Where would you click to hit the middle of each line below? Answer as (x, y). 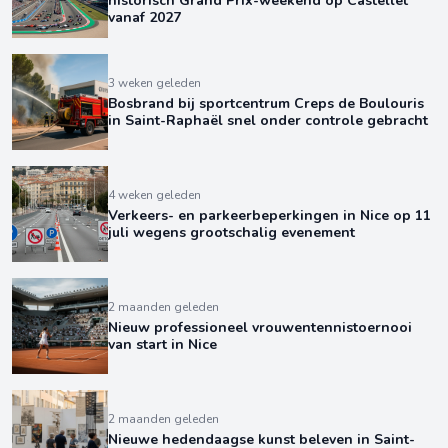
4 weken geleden (154, 195)
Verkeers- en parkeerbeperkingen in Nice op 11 (269, 215)
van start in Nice (162, 344)
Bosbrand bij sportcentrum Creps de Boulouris (266, 103)
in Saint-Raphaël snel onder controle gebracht (268, 120)
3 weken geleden (154, 83)
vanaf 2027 (144, 17)
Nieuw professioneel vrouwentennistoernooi (260, 327)
